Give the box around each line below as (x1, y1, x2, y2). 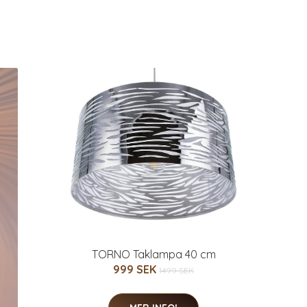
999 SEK (113, 262, 159, 277)
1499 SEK (159, 265, 194, 276)
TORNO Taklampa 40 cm (91, 247, 216, 262)
